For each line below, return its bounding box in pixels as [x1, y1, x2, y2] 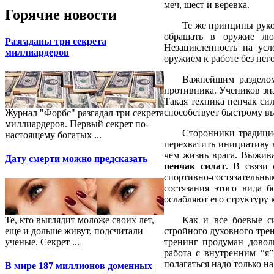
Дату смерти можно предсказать [5, 154, 147, 165]
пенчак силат [164, 160, 226, 171]
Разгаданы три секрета [5, 35, 106, 46]
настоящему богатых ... [5, 130, 102, 141]
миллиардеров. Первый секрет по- [5, 119, 149, 130]
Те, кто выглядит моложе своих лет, [5, 214, 154, 225]
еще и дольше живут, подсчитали [5, 225, 143, 236]
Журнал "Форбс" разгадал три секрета [5, 108, 164, 119]
